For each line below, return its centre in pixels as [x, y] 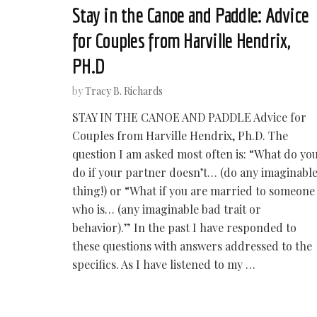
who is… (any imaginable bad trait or [167, 209]
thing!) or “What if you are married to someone [194, 191]
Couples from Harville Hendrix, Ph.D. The [180, 136]
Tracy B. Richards [124, 91]
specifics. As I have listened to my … [164, 264]
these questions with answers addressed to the [192, 246]
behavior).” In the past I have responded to [184, 227]
